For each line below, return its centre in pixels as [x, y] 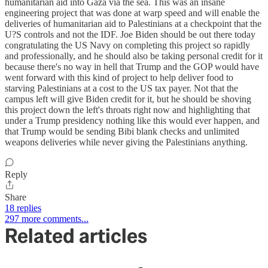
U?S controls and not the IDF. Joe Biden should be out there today [130, 35]
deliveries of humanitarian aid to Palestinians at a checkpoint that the [133, 24]
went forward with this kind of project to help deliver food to [119, 78]
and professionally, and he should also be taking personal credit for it [134, 56]
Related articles [76, 236]
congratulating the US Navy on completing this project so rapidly [127, 45]
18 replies [23, 208]
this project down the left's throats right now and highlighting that [127, 110]
